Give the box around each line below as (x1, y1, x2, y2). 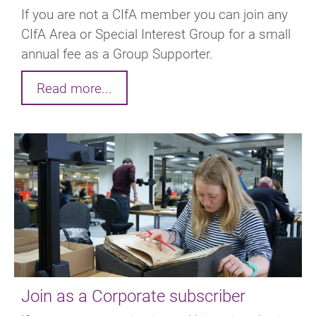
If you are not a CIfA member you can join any (21, 4, 288, 23)
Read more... (37, 78, 112, 97)
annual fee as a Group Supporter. (21, 44, 213, 62)
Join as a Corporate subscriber (21, 284, 245, 307)
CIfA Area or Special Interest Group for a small (21, 24, 291, 42)
